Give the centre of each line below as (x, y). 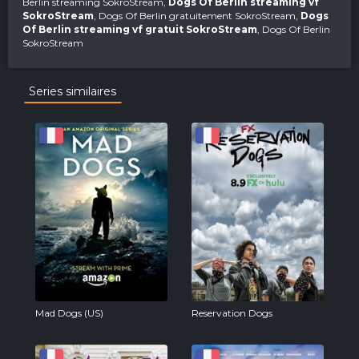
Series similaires (73, 91)
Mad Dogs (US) (69, 313)
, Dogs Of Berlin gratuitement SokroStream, (197, 15)
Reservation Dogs (232, 313)
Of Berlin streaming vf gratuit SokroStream (140, 29)
